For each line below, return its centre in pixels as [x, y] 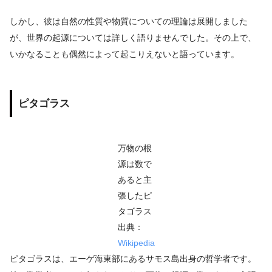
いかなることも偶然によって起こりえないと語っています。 [124, 54]
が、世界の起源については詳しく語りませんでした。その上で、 [133, 38]
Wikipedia [136, 243]
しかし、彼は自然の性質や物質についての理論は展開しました [129, 22]
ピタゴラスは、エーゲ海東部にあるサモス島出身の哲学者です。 [133, 259]
